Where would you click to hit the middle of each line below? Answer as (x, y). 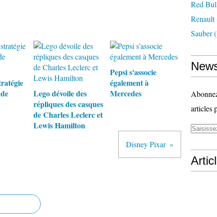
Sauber (201, 33)
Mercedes (125, 93)
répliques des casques (68, 104)
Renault (203, 19)
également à (129, 83)
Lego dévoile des (60, 93)
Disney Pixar (146, 144)
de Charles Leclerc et (68, 115)
